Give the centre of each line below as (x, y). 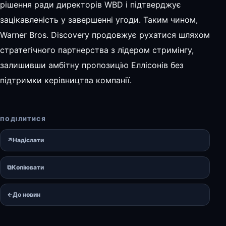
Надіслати (28, 140)
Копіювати (28, 167)
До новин (26, 194)
